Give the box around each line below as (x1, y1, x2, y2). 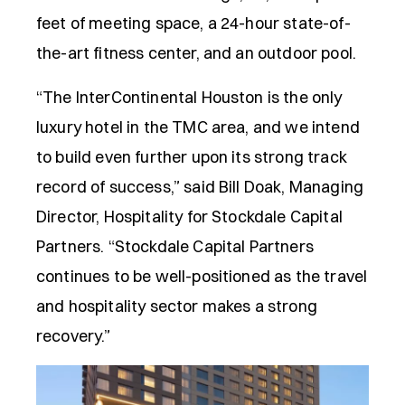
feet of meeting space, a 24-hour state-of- (36, 13, 351, 33)
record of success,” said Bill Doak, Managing (36, 176, 364, 197)
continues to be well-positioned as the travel (36, 266, 368, 287)
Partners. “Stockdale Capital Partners (36, 236, 314, 257)
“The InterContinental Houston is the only (36, 87, 343, 108)
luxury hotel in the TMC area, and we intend (36, 117, 360, 137)
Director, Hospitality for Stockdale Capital (36, 206, 343, 227)
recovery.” (36, 325, 111, 346)
